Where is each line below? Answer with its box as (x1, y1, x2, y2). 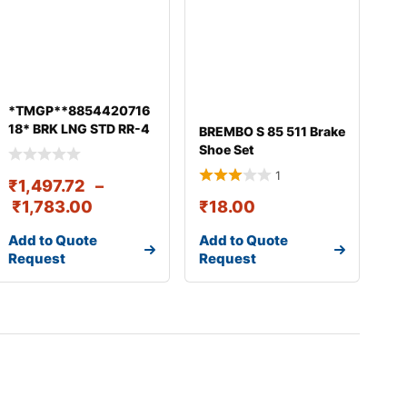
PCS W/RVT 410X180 (8, 138, 143, 154)
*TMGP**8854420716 (8, 102, 151, 118)
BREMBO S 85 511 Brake (198, 123, 345, 139)
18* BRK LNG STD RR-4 (8, 120, 151, 136)
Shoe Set (198, 141, 254, 157)
